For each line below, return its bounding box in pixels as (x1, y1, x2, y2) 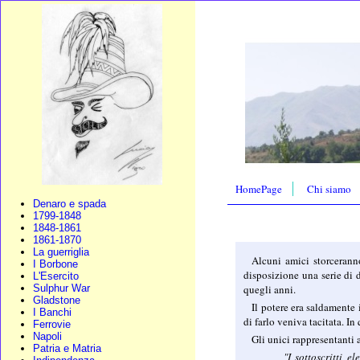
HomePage (235, 181, 283, 196)
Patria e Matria (33, 342, 101, 354)
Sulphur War (33, 282, 90, 294)
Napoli (33, 330, 62, 342)
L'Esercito (33, 270, 79, 282)
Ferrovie (33, 318, 71, 330)
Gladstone (33, 294, 80, 306)
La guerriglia (33, 246, 89, 258)
